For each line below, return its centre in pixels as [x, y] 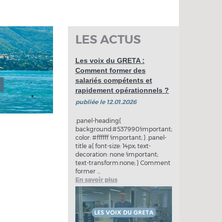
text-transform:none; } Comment [123, 163]
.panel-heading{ [98, 121]
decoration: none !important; [116, 154]
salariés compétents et [113, 80]
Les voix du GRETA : [110, 60]
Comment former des [110, 70]
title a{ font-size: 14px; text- [113, 146]
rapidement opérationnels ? [122, 90]
